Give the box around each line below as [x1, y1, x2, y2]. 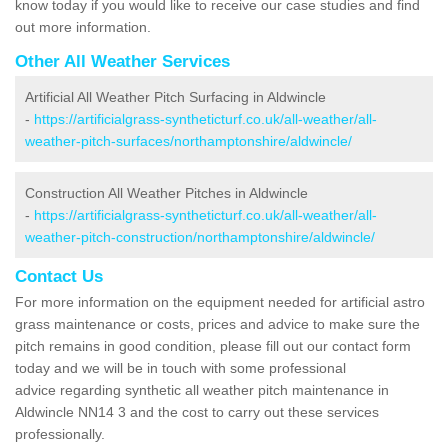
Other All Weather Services [15, 51, 230, 71]
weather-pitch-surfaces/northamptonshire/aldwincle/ [25, 132, 352, 149]
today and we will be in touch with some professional [15, 359, 346, 376]
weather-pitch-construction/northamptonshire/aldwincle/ [25, 228, 375, 245]
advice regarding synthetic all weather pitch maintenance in [15, 381, 389, 398]
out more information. [15, 18, 155, 35]
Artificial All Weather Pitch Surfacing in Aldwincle [25, 88, 326, 105]
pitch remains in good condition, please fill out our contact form [15, 337, 411, 354]
